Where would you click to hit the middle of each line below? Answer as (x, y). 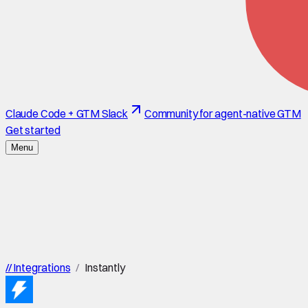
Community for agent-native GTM (222, 113)
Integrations (41, 267)
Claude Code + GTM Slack (67, 113)
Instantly (105, 267)
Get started (33, 130)
